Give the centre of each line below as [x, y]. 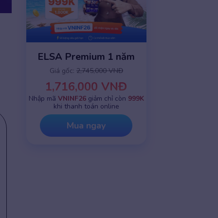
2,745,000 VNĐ [100, 71]
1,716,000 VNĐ [86, 87]
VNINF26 [72, 99]
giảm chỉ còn [107, 99]
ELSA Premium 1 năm [86, 57]
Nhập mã [43, 99]
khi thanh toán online [86, 107]
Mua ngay [86, 126]
